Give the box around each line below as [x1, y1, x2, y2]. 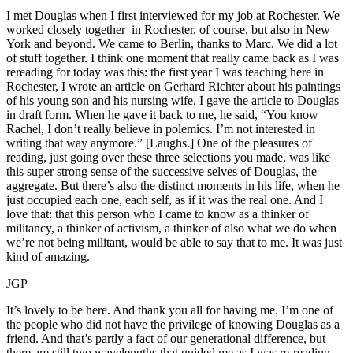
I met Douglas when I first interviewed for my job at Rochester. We [6, 9, 340, 23]
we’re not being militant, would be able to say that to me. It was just [6, 236, 342, 250]
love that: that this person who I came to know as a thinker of [6, 207, 309, 221]
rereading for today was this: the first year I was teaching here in [6, 65, 324, 80]
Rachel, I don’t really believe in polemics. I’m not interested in [6, 122, 315, 136]
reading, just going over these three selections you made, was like [6, 150, 330, 165]
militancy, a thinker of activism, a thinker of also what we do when [6, 221, 336, 236]
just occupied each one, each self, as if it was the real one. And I [6, 193, 323, 207]
